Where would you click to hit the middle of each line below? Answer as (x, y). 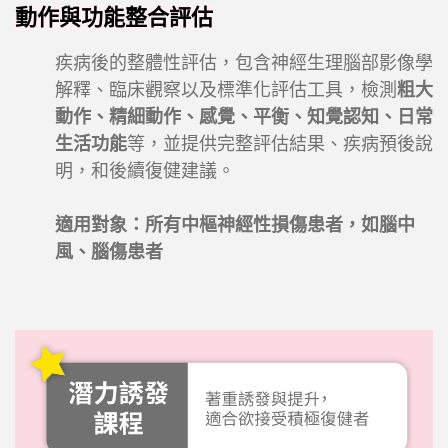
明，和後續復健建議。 (145, 170)
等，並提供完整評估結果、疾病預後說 (280, 143)
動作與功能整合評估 (114, 17)
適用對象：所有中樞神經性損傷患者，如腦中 (235, 224)
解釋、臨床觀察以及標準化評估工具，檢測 (226, 89)
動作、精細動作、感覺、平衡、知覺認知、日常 (244, 116)
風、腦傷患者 (109, 251)
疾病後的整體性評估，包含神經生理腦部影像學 (244, 62)
